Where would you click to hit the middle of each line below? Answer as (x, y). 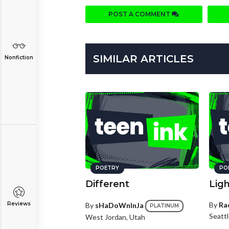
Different (107, 184)
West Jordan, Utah (115, 217)
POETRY (107, 168)
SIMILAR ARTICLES (143, 59)
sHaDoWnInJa (119, 205)
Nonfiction (19, 58)
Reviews (19, 204)
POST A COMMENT (140, 14)
